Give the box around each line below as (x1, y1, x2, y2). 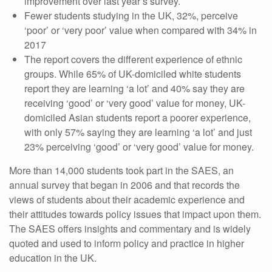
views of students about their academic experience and (9, 192, 245, 206)
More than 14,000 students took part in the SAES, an (9, 163, 234, 177)
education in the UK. (9, 251, 97, 265)
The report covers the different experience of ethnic (24, 52, 242, 66)
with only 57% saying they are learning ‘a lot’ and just (24, 125, 252, 139)
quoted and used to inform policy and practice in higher (9, 236, 244, 250)
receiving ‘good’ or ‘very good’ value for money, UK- (24, 96, 245, 110)
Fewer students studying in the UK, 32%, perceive (24, 8, 238, 22)
